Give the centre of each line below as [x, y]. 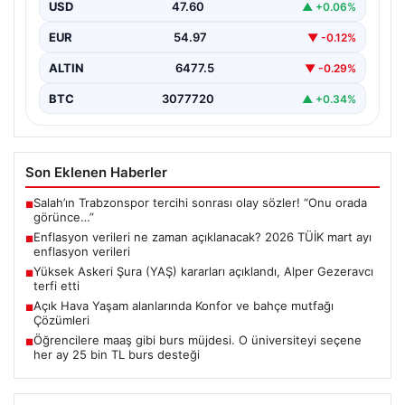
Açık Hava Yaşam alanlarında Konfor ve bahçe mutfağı [184, 306]
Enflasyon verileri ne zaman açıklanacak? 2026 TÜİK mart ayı [202, 237]
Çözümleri [61, 320]
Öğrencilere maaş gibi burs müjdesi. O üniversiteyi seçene [198, 340]
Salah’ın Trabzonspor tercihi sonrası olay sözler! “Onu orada [200, 203]
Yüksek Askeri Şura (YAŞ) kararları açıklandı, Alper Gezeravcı [203, 272]
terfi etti [57, 286]
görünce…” [64, 217]
